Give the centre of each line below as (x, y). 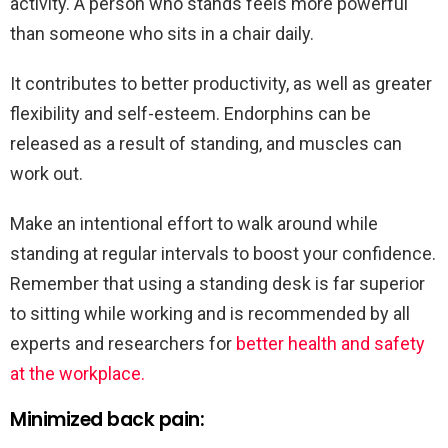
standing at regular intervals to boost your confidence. (223, 253)
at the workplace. (77, 373)
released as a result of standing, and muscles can (206, 143)
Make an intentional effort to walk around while (194, 223)
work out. (46, 173)
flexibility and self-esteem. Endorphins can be (190, 113)
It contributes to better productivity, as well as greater (221, 83)
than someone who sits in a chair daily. (162, 33)
